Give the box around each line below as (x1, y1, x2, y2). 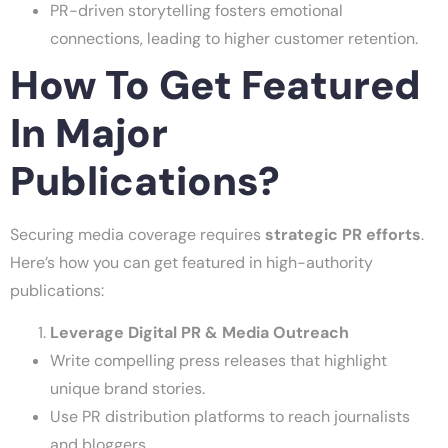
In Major (10, 106, 168, 159)
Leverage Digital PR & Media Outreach (50, 322, 349, 344)
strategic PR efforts (265, 223, 421, 245)
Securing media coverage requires (10, 223, 265, 245)
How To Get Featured (10, 58, 421, 111)
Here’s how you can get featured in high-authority (10, 251, 373, 273)
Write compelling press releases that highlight (50, 350, 387, 372)
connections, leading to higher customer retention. (50, 27, 418, 49)
